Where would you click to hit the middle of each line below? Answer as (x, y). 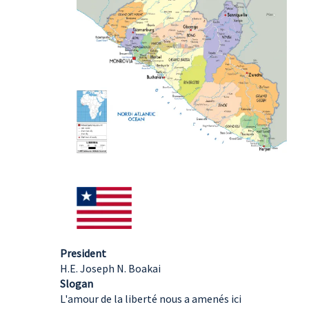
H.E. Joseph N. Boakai (110, 268)
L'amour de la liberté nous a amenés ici (151, 298)
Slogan (77, 283)
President (83, 253)
